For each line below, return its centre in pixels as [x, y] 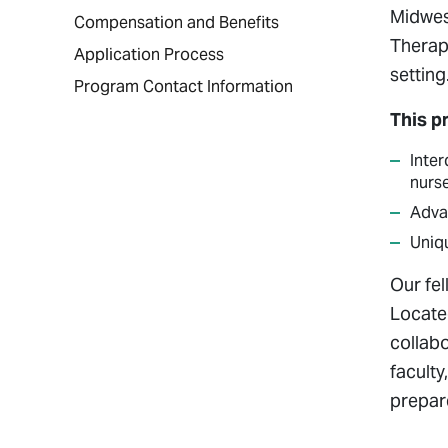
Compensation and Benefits [176, 22]
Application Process [149, 54]
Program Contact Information [183, 86]
